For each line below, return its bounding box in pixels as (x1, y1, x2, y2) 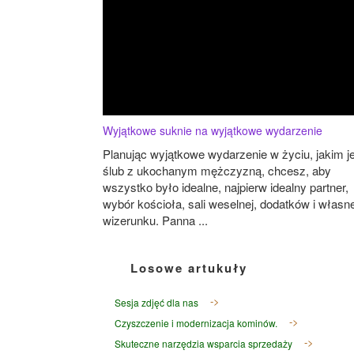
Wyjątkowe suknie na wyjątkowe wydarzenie (103, 122, 322, 139)
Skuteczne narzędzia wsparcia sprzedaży (115, 337, 292, 351)
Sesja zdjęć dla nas (115, 296, 198, 310)
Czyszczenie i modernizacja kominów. (115, 316, 277, 330)
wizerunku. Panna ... (103, 212, 208, 229)
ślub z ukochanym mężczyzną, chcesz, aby (103, 162, 331, 179)
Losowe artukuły (130, 259, 247, 277)
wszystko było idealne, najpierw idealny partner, (103, 179, 348, 196)
